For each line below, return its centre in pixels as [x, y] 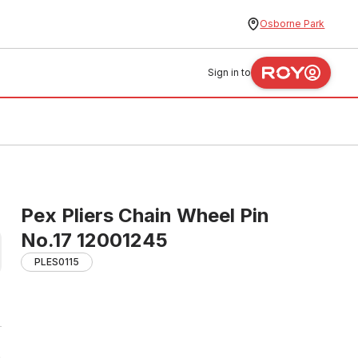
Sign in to [230, 72]
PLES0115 [57, 262]
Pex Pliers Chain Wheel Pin [145, 215]
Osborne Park [292, 24]
